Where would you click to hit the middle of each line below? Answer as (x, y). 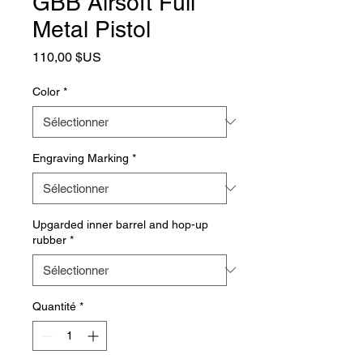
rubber (49, 239)
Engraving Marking (81, 158)
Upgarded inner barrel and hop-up (120, 224)
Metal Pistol (92, 29)
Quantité (54, 306)
